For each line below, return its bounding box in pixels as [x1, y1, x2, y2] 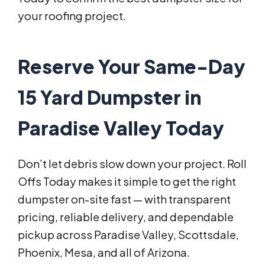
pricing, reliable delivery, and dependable [18, 210, 234, 224]
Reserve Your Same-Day [18, 54, 245, 79]
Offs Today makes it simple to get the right [18, 174, 236, 189]
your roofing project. [18, 9, 126, 23]
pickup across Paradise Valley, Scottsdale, [18, 228, 239, 242]
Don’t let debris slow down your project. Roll [18, 157, 247, 171]
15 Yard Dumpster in [18, 85, 201, 109]
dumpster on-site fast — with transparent [18, 192, 231, 206]
